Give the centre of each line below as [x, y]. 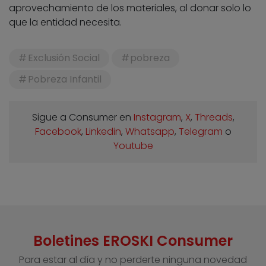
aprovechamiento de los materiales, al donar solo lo [130, 8]
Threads [213, 118]
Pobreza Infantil [64, 80]
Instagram [157, 118]
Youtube [133, 146]
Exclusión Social [64, 58]
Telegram [200, 132]
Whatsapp [150, 132]
